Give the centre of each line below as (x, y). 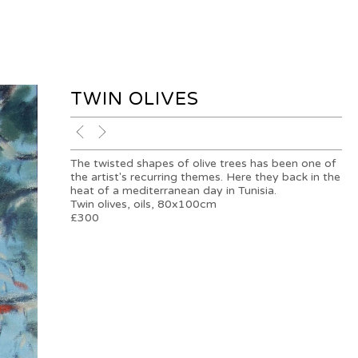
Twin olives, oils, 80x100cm (144, 205)
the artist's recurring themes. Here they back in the (206, 177)
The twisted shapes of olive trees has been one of (204, 164)
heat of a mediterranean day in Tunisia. (174, 191)
